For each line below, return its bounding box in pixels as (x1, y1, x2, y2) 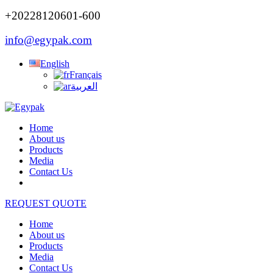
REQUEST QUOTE (5, 198, 87, 209)
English (40, 58, 69, 69)
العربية (71, 81, 97, 92)
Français (69, 69, 102, 80)
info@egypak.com (5, 34, 92, 47)
